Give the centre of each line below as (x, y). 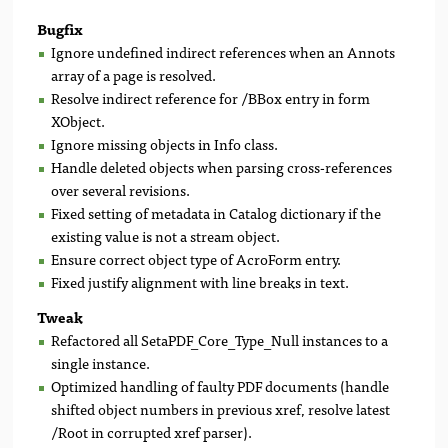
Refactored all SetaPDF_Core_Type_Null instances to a (220, 340)
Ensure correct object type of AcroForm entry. (196, 258)
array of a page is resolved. (134, 74)
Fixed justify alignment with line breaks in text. (200, 281)
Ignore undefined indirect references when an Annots (223, 51)
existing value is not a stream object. (166, 235)
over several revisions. (121, 189)
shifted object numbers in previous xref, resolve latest (221, 409)
